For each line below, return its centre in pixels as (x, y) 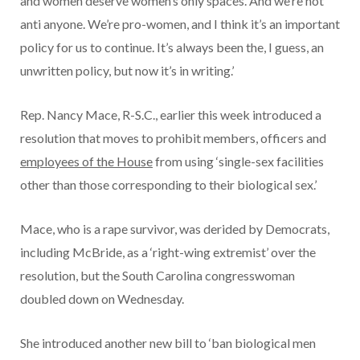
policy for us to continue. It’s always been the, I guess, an (172, 47)
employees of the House (86, 161)
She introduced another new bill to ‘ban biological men (168, 342)
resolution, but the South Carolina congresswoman (157, 275)
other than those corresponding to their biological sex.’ (170, 184)
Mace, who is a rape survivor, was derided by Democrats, (175, 228)
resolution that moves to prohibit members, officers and (173, 137)
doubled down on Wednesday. (103, 298)
